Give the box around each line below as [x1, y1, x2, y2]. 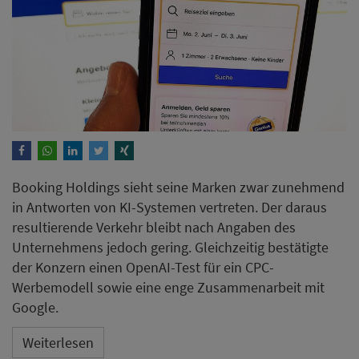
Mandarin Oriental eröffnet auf [12, 167, 346, 200]
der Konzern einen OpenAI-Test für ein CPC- [12, 34, 274, 54]
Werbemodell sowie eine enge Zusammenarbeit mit [12, 54, 325, 74]
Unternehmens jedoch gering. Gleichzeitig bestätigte [12, 14, 329, 34]
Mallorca [12, 195, 106, 227]
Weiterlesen [22, 111, 94, 129]
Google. [12, 75, 58, 94]
